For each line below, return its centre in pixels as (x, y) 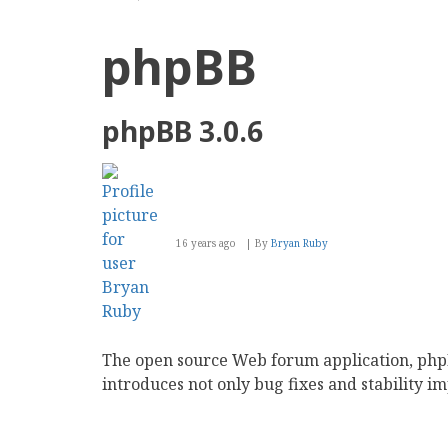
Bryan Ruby (299, 243)
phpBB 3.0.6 (182, 131)
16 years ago (206, 243)
